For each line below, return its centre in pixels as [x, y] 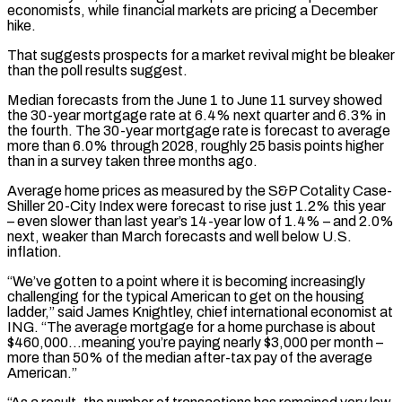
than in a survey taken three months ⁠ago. [132, 161]
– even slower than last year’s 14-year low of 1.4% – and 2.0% [201, 221]
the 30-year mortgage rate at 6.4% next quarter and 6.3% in [197, 115]
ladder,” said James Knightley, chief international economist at [200, 311]
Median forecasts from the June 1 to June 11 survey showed [195, 100]
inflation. [35, 251]
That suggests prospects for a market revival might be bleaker [201, 55]
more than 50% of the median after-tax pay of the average [190, 357]
